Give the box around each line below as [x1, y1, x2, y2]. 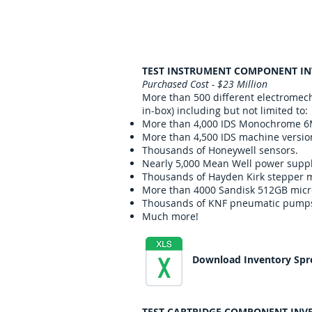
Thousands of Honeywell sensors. [142, 143, 298, 157]
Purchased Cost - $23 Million [142, 77, 267, 91]
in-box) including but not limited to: [142, 104, 308, 117]
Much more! [142, 210, 198, 223]
